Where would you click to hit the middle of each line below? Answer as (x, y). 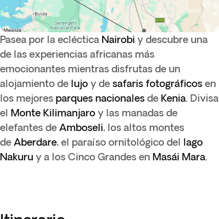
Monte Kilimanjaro (53, 113)
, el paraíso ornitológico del (120, 142)
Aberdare (35, 142)
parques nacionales (100, 98)
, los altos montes (144, 127)
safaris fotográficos (157, 83)
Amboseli (81, 127)
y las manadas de (136, 113)
